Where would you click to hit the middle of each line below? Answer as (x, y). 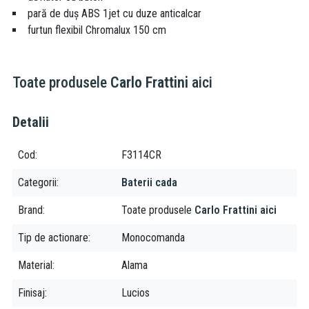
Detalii (31, 122)
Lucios (136, 292)
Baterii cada (149, 182)
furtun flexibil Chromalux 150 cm (97, 30)
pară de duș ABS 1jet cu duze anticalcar (114, 13)
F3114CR (141, 154)
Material (35, 265)
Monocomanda (153, 237)
